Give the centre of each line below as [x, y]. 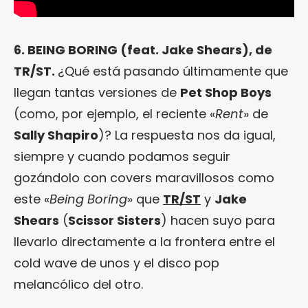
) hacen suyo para [218, 220]
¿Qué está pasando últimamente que [173, 71]
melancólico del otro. [78, 284]
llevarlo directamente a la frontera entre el [144, 241]
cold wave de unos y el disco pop [117, 263]
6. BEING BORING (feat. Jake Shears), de [143, 49]
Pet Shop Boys [226, 92]
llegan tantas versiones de [97, 92]
